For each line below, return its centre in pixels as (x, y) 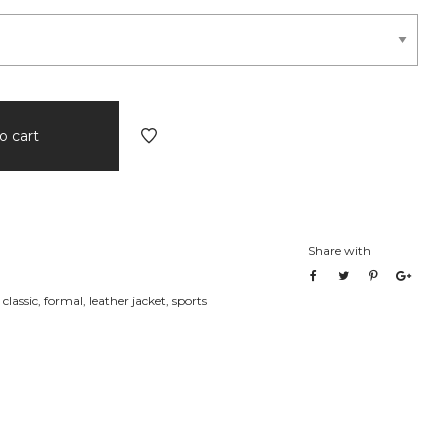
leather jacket (127, 300)
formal (63, 300)
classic (20, 300)
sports (189, 300)
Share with (339, 250)
